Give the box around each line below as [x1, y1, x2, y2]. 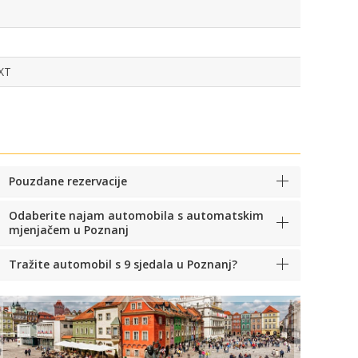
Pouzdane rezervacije [9, 173, 127, 189]
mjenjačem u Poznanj [9, 221, 129, 237]
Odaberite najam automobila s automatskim [9, 207, 264, 223]
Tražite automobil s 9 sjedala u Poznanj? [9, 256, 237, 272]
